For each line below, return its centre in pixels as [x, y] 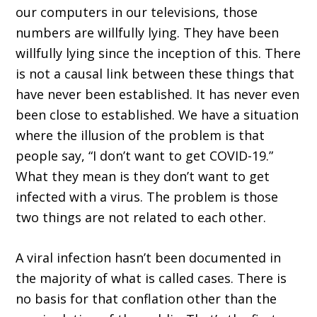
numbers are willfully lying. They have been [148, 33]
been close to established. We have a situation [157, 115]
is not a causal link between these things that [155, 74]
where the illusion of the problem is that [140, 136]
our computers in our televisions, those [137, 12]
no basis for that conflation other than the [146, 299]
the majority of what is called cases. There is [151, 278]
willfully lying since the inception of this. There [158, 53]
